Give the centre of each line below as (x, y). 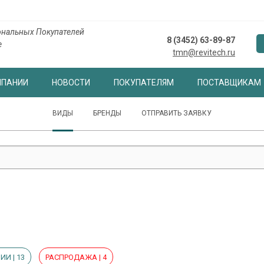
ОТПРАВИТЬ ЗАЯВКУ (176, 113)
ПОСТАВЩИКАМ (229, 82)
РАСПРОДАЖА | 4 (76, 257)
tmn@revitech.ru (204, 52)
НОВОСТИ (71, 82)
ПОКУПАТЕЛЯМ (143, 82)
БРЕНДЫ (107, 113)
